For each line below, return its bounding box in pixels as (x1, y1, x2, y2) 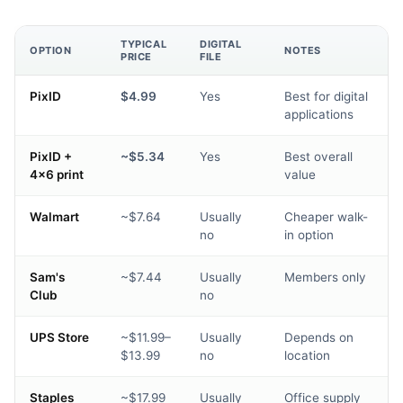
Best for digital (284, 89, 368, 104)
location (284, 348, 330, 363)
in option (284, 228, 334, 243)
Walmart (30, 210, 79, 225)
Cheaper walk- (284, 210, 368, 225)
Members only (284, 270, 366, 285)
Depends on (284, 330, 354, 345)
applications (284, 107, 354, 122)
